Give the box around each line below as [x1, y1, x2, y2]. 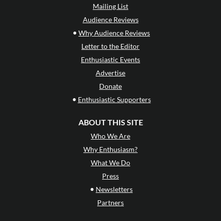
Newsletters [96, 185, 133, 194]
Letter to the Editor [81, 42, 140, 51]
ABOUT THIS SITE [78, 117, 143, 127]
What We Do [91, 158, 130, 167]
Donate [99, 82, 122, 91]
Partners [97, 198, 124, 207]
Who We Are [91, 132, 130, 141]
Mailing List [93, 2, 128, 11]
